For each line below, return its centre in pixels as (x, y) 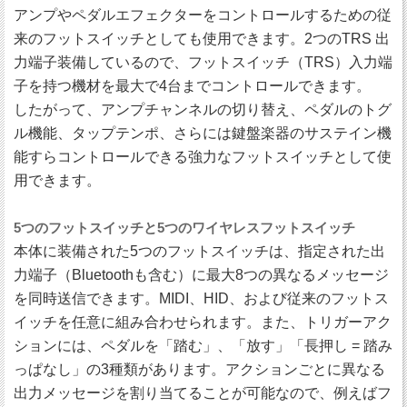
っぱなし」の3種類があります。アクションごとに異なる (199, 370)
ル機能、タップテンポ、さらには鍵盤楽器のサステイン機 (203, 134)
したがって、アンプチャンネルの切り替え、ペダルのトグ (203, 110)
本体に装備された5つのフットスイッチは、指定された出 (199, 252)
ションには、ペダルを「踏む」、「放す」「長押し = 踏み (203, 346)
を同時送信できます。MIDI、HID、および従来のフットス (201, 299)
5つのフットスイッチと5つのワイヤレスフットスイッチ (184, 228)
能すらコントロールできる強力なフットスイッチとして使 (203, 157)
